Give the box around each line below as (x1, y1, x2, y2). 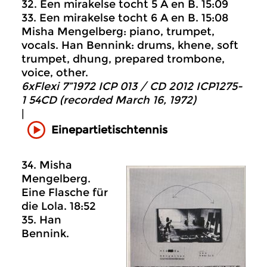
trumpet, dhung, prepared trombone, (21, 52, 225, 66)
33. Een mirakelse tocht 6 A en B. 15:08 (21, 11, 228, 25)
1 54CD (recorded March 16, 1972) (21, 94, 196, 107)
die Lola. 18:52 (21, 200, 96, 213)
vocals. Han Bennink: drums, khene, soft (21, 39, 238, 52)
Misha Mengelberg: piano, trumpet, (21, 25, 215, 39)
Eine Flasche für (21, 186, 108, 200)
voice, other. (21, 66, 88, 80)
